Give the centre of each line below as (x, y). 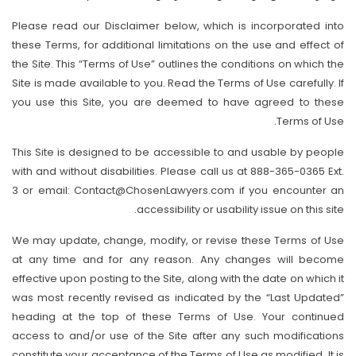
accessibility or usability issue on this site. (240, 209)
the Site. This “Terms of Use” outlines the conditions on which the (178, 64)
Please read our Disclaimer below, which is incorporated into (178, 26)
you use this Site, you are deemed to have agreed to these (178, 102)
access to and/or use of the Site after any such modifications (178, 336)
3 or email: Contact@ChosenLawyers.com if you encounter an (178, 190)
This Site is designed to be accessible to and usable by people (178, 152)
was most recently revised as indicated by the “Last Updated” (178, 298)
